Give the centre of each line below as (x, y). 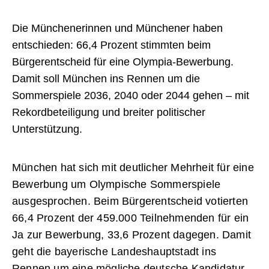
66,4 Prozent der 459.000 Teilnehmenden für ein (131, 218)
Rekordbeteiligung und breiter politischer (109, 113)
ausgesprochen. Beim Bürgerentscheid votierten (130, 201)
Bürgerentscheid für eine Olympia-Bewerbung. (123, 62)
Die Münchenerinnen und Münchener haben (117, 29)
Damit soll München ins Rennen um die (106, 79)
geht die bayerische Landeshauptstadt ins (114, 252)
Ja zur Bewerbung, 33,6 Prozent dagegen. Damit (132, 235)
